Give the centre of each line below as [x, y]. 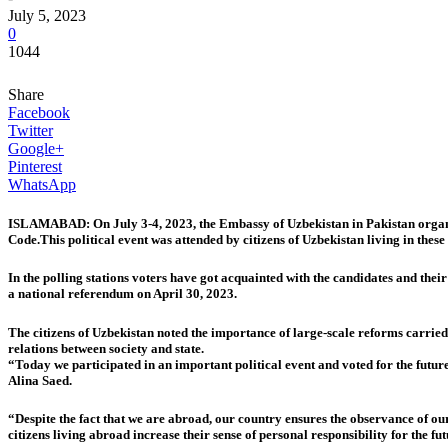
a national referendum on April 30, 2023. [122, 294]
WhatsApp [42, 184]
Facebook [39, 112]
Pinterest [35, 166]
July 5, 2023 [47, 15]
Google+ [36, 148]
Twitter [30, 130]
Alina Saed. [40, 380]
